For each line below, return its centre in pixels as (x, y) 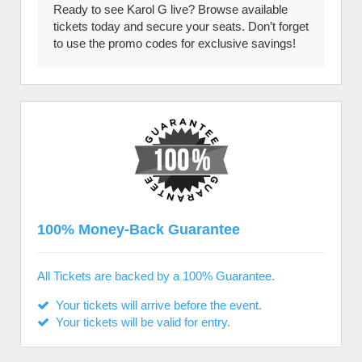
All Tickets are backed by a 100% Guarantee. (156, 276)
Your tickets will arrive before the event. (156, 305)
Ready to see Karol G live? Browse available (170, 9)
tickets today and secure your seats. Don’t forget (181, 26)
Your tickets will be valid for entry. (140, 322)
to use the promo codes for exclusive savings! (175, 43)
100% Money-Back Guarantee (139, 229)
